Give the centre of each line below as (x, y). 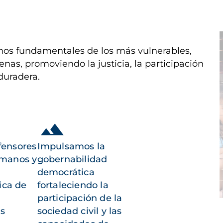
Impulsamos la (71, 146)
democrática (66, 172)
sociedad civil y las (79, 211)
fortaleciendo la (73, 185)
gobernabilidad (72, 159)
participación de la (80, 198)
